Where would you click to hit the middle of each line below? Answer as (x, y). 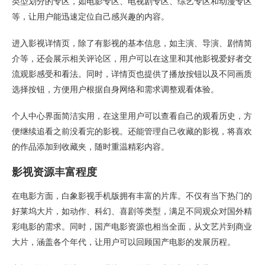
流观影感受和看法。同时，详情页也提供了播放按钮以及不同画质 (132, 74)
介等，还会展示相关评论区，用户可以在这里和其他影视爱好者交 (132, 59)
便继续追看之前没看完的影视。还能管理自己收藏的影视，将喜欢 (132, 131)
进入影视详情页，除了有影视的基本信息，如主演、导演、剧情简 (132, 43)
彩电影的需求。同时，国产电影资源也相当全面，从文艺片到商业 (132, 227)
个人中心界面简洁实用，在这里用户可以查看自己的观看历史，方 (132, 116)
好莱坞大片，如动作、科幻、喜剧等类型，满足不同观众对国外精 (132, 211)
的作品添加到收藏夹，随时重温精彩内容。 (91, 147)
